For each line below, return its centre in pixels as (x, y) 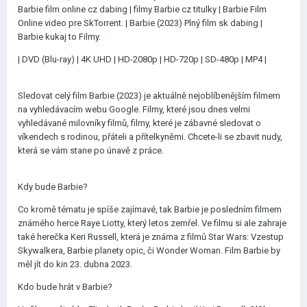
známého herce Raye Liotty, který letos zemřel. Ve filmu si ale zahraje (152, 223)
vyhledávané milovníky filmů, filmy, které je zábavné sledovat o (139, 123)
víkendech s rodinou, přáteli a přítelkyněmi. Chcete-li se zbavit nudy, (150, 137)
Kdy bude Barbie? (53, 187)
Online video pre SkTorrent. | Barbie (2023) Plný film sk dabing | (140, 23)
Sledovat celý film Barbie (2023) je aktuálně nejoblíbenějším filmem (149, 96)
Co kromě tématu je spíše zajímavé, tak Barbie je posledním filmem (150, 209)
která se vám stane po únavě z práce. (91, 150)
